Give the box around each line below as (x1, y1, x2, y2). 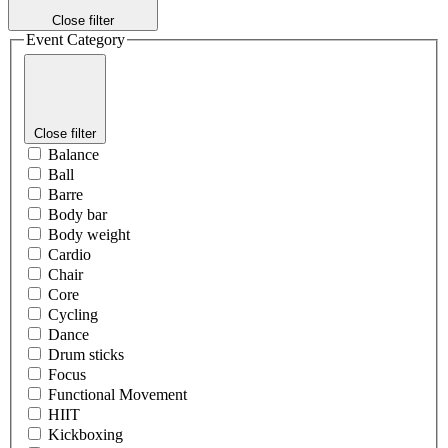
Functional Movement (48, 386, 187, 404)
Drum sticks (48, 346, 124, 364)
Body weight (48, 226, 130, 244)
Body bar (48, 206, 107, 224)
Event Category (26, 30, 125, 48)
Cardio (48, 246, 91, 264)
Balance (48, 146, 99, 164)
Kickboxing (48, 426, 123, 444)
